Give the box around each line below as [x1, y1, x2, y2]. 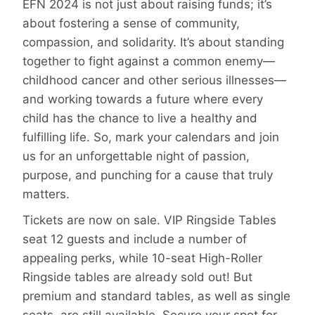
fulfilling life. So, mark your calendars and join [22, 129, 279, 144]
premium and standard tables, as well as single [22, 289, 290, 304]
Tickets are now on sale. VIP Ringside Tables [22, 213, 276, 228]
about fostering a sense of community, [22, 15, 240, 30]
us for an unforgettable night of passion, [22, 148, 250, 163]
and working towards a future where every [22, 91, 263, 106]
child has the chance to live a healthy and [22, 110, 257, 125]
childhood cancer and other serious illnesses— [22, 72, 286, 87]
